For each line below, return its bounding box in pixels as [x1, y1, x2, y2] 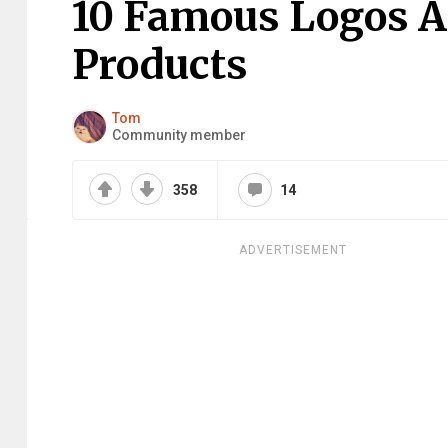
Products [72, 40, 248, 90]
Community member [112, 126, 246, 143]
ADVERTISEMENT [239, 243, 347, 257]
